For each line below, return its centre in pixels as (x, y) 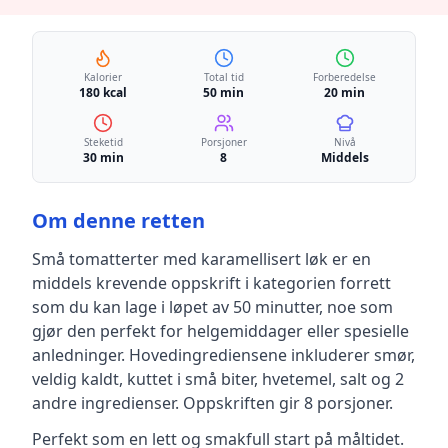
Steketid (103, 142)
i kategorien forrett (316, 283)
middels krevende (99, 283)
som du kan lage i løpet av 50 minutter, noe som (212, 307)
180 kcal (103, 92)
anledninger (76, 355)
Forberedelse (345, 77)
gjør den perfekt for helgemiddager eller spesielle (220, 331)
